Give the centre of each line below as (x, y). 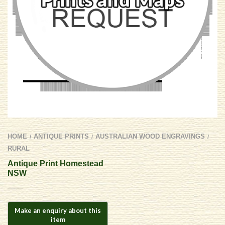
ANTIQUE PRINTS (61, 137)
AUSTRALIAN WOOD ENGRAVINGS (150, 137)
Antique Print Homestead (55, 164)
